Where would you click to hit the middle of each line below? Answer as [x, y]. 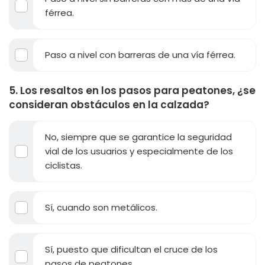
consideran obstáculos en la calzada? [109, 104]
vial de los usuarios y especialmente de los [139, 151]
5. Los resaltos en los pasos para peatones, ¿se [132, 90]
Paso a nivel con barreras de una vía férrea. [140, 54]
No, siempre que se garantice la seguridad [138, 137]
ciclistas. [64, 165]
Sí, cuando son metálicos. [101, 207]
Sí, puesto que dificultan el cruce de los [131, 249]
